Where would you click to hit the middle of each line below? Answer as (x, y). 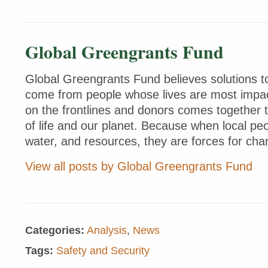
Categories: (55, 231)
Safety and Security (103, 251)
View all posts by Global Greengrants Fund (139, 167)
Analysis (107, 231)
